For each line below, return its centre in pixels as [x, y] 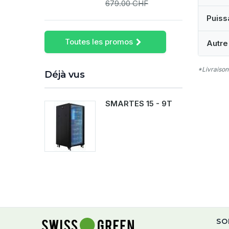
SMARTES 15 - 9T [139, 104]
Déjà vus [65, 75]
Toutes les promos [99, 42]
